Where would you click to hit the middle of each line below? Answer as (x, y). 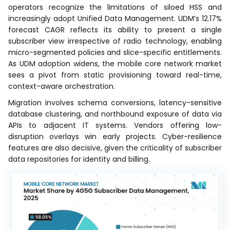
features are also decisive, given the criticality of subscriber (115, 148)
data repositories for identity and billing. (79, 159)
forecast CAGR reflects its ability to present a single (115, 30)
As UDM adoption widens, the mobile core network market (115, 64)
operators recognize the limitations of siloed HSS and (115, 7)
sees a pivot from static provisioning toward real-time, (115, 75)
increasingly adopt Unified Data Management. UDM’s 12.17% (115, 19)
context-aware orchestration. (62, 87)
